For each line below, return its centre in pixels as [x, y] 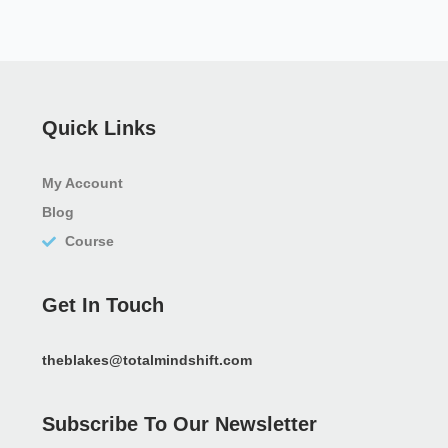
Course [89, 241]
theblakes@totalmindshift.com [147, 360]
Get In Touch [103, 305]
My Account [82, 183]
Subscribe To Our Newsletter [179, 424]
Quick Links [99, 128]
